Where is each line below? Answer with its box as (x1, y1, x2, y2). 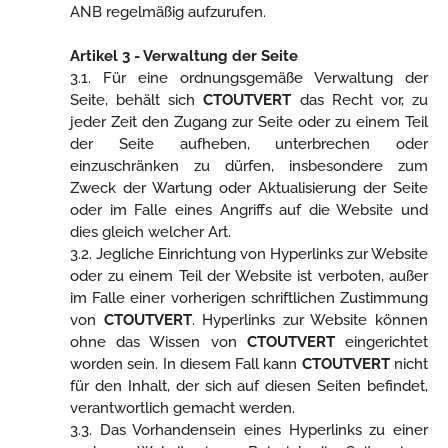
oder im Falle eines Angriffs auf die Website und (70, 201, 428, 219)
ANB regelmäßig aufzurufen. (70, 3, 266, 21)
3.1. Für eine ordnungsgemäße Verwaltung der (70, 69, 428, 87)
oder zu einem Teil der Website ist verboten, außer (70, 267, 428, 285)
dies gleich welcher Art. (70, 223, 231, 241)
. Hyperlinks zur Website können (191, 311, 429, 329)
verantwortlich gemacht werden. (70, 399, 295, 417)
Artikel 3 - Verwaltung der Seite (70, 47, 298, 65)
